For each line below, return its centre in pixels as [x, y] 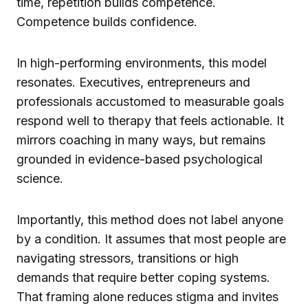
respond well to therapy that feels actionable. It [150, 120]
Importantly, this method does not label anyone [150, 219]
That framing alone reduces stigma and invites [147, 296]
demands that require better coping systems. [143, 277]
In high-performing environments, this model [142, 63]
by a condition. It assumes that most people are [151, 239]
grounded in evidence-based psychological [140, 159]
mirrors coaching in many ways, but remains [141, 140]
